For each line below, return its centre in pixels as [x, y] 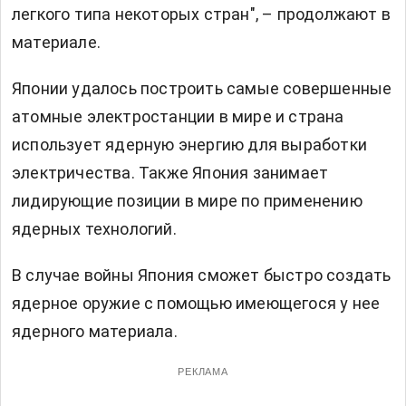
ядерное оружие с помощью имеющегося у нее [196, 304]
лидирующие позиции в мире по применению [187, 201]
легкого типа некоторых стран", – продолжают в [202, 14]
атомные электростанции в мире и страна [178, 117]
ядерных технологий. [94, 229]
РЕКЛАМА [203, 372]
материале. [56, 43]
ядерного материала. [95, 332]
